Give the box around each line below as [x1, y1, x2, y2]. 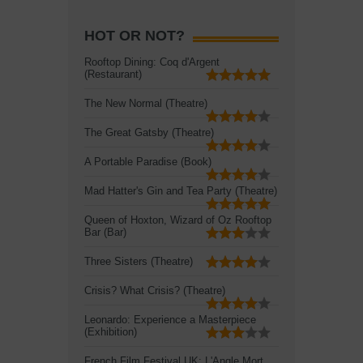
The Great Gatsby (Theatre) [84, 126, 214, 139]
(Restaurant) [84, 67, 142, 80]
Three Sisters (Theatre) [84, 254, 193, 267]
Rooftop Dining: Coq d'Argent [84, 55, 220, 68]
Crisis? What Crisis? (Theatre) [84, 284, 225, 297]
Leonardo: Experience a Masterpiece [84, 313, 256, 326]
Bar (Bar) [84, 225, 126, 238]
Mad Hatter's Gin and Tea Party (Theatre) [84, 184, 277, 197]
